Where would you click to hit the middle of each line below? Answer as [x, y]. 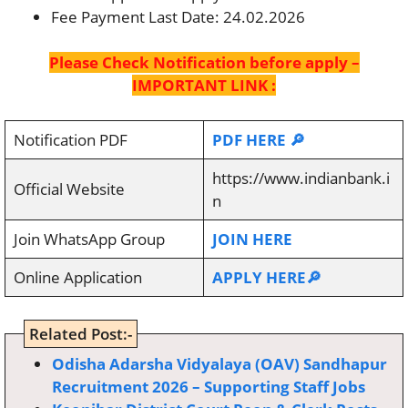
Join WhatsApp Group [89, 239]
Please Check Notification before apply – [204, 62]
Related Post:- [81, 334]
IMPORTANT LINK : [204, 85]
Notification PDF [70, 139]
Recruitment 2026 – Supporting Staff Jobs [209, 387]
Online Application [77, 277]
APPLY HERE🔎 [266, 277]
